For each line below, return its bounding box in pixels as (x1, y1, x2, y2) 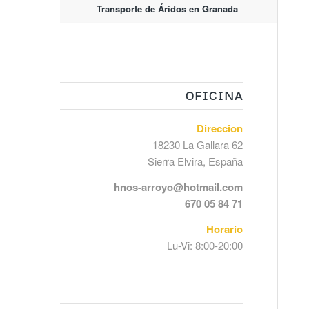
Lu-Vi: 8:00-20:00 (166, 237, 243, 252)
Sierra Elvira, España (147, 154, 243, 168)
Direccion (196, 121, 243, 136)
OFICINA (185, 88, 243, 103)
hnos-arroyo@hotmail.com (113, 179, 243, 195)
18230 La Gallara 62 (152, 137, 243, 152)
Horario (206, 221, 243, 237)
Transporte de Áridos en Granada (96, 2, 238, 15)
